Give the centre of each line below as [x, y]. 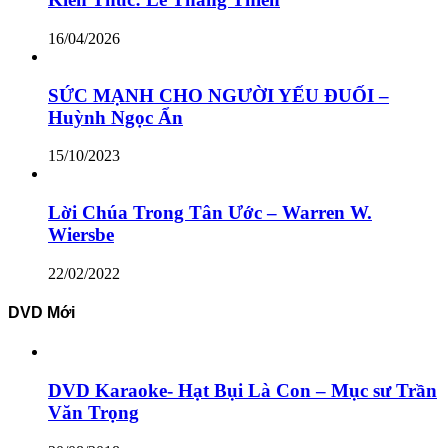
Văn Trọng [93, 413]
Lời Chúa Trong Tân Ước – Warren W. [210, 213]
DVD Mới [41, 313]
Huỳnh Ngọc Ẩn [115, 117]
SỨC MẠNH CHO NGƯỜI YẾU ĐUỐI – [218, 95]
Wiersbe [81, 235]
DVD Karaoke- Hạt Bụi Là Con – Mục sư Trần [242, 391]
